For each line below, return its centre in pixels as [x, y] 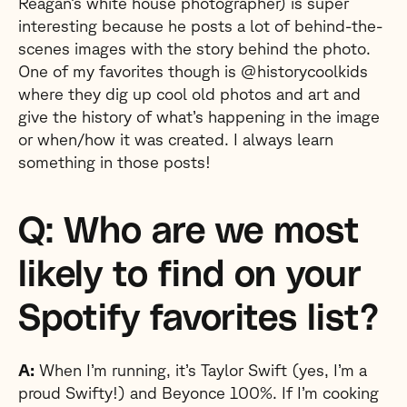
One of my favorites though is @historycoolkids [193, 71]
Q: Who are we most [189, 232]
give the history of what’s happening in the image [199, 116]
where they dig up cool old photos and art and [189, 94]
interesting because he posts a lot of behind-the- [200, 25]
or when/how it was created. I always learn [176, 139]
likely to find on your [190, 275]
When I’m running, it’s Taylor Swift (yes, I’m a [201, 370]
